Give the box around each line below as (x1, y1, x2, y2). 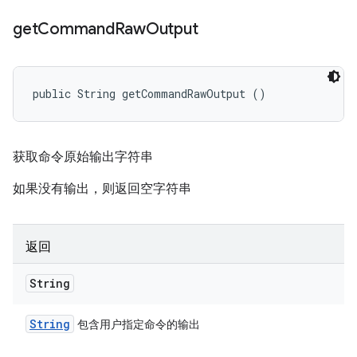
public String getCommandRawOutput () (33, 86, 266, 101)
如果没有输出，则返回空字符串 (13, 181, 191, 197)
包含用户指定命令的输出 (74, 317, 200, 331)
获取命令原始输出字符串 (13, 149, 153, 165)
